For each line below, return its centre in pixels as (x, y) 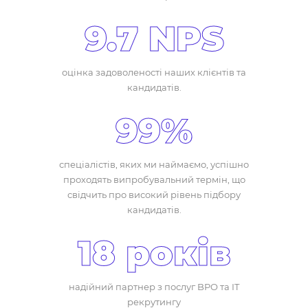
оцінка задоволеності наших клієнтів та (154, 72)
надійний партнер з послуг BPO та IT (154, 287)
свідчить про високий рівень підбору (154, 195)
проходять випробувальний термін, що (154, 179)
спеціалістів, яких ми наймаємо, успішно (154, 164)
